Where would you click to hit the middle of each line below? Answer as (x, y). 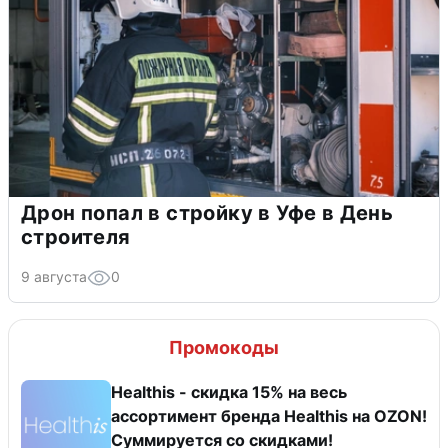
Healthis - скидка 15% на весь (229, 392)
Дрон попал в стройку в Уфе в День (207, 213)
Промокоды (224, 347)
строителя (76, 237)
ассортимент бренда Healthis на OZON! (269, 416)
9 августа (54, 276)
